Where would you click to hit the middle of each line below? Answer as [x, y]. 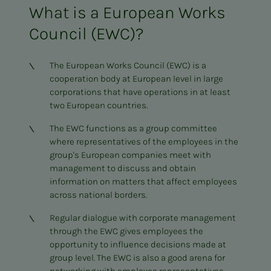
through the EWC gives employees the [126, 231]
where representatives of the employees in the [144, 142]
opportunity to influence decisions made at [138, 245]
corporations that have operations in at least [140, 92]
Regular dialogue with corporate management [142, 218]
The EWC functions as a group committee [133, 129]
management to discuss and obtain [122, 168]
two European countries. [98, 106]
